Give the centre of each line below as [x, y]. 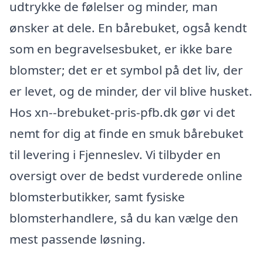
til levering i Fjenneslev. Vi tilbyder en [115, 154]
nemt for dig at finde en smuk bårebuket [127, 133]
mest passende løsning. [77, 239]
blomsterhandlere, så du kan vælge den [124, 218]
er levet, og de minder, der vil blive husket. [131, 91]
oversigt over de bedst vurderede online [126, 175]
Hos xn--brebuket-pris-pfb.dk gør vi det [122, 112]
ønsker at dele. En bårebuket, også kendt [128, 27]
